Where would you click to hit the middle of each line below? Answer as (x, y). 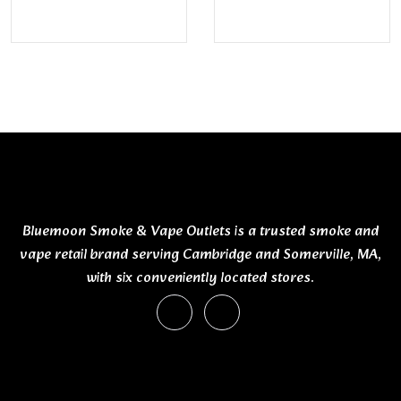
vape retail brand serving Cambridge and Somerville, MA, (200, 254)
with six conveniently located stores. (200, 277)
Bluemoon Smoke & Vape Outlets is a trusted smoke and (200, 231)
